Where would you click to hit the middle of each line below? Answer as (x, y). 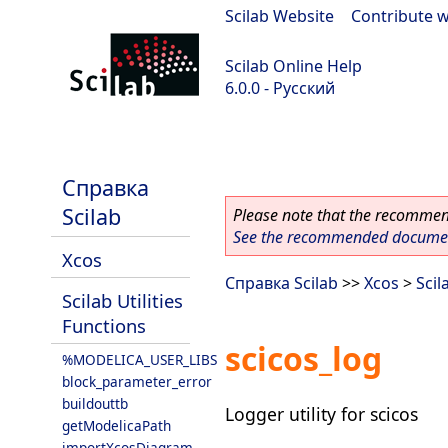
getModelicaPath (116, 425)
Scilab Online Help (293, 66)
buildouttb (95, 403)
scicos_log (303, 359)
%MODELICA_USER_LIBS (139, 359)
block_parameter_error (137, 381)
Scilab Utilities (122, 300)
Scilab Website (279, 16)
